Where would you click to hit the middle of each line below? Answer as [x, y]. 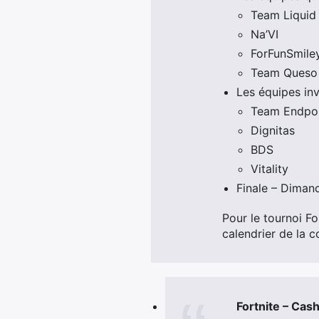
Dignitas [273, 130]
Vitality [270, 169]
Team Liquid [283, 15]
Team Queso [284, 73]
